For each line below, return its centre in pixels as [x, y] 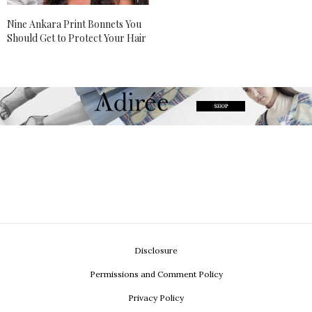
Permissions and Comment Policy [156, 274]
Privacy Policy [156, 298]
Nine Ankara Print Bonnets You [74, 24]
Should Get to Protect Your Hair [77, 38]
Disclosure [156, 251]
